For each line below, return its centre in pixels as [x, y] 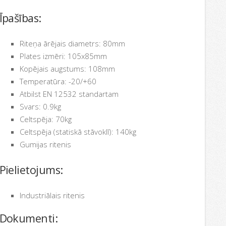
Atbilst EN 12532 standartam [69, 94]
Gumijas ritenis [45, 145]
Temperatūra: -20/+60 [58, 81]
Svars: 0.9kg [40, 107]
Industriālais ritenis [52, 195]
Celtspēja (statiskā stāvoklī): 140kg [78, 132]
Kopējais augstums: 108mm [67, 69]
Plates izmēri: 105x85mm [63, 56]
